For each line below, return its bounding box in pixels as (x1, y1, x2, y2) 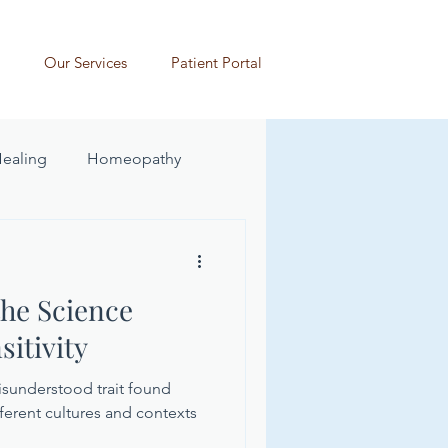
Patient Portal (171, 53, 262, 72)
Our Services (44, 53, 127, 72)
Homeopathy (87, 149, 181, 168)
